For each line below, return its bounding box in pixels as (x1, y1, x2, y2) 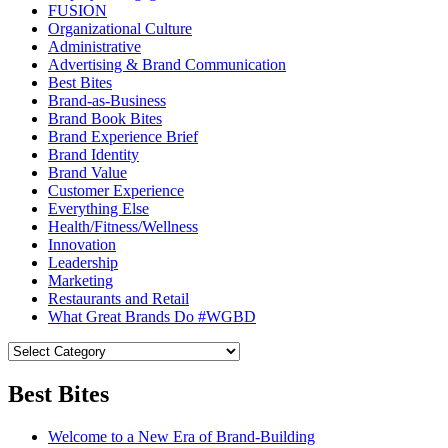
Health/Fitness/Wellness (48, 218, 198, 236)
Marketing (48, 272, 113, 290)
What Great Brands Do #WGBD (48, 308, 256, 326)
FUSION (48, 2, 107, 20)
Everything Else (48, 200, 149, 218)
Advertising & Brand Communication (48, 56, 286, 74)
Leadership (48, 254, 118, 272)
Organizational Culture (48, 20, 192, 38)
